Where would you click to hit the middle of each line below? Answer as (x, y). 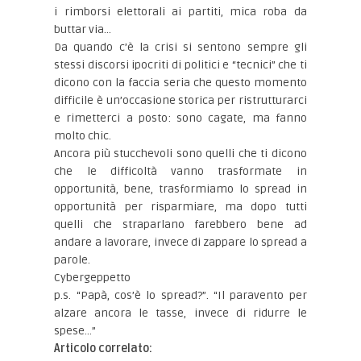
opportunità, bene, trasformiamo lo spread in (180, 189)
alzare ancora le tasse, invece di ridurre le (180, 313)
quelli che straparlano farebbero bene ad (180, 224)
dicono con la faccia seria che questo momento (180, 83)
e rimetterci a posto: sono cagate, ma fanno (180, 118)
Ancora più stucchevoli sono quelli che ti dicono (180, 154)
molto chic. (83, 136)
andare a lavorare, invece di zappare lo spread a (180, 242)
